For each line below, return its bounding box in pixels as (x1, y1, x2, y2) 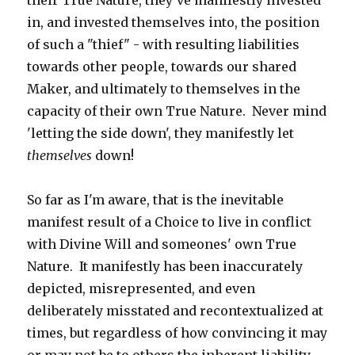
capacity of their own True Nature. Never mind (27, 103, 327, 119)
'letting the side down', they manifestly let (27, 125, 295, 141)
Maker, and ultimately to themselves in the (27, 81, 301, 97)
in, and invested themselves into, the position (27, 14, 320, 30)
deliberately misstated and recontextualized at (27, 303, 324, 319)
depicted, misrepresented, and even (27, 281, 256, 296)
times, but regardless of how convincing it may (27, 325, 328, 341)
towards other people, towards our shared (27, 59, 297, 74)
